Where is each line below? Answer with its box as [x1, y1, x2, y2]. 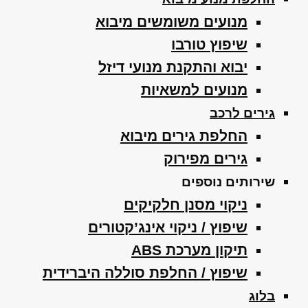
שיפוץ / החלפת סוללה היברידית [43, 265, 247, 280]
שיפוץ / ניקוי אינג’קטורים [88, 219, 247, 235]
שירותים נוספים [181, 175, 275, 189]
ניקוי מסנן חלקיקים [124, 197, 247, 212]
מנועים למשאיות [141, 82, 247, 98]
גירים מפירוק [164, 151, 247, 166]
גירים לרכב [210, 106, 275, 120]
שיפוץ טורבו [171, 36, 247, 52]
